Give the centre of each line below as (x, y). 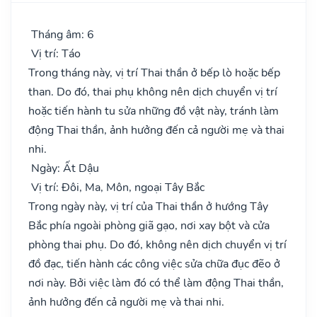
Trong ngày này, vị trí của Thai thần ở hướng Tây (148, 206)
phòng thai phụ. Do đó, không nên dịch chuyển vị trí (157, 244)
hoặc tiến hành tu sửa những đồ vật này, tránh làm (154, 111)
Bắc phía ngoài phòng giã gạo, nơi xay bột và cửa (149, 225)
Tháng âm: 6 (61, 34)
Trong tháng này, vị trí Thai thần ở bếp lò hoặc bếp (154, 73)
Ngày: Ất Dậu (64, 168)
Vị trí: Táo (54, 53)
